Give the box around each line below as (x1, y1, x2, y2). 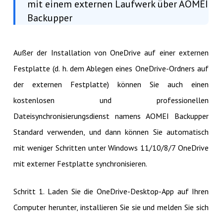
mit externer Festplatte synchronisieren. (13, 158, 147, 168)
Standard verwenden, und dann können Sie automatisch (13, 126, 209, 137)
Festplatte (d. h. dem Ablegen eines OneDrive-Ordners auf (13, 63, 209, 73)
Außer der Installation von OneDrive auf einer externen (13, 47, 209, 57)
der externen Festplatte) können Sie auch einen (13, 79, 209, 89)
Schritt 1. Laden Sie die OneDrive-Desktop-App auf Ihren (13, 186, 209, 196)
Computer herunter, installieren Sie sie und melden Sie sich (13, 202, 209, 212)
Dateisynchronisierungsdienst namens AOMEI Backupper (13, 111, 209, 121)
